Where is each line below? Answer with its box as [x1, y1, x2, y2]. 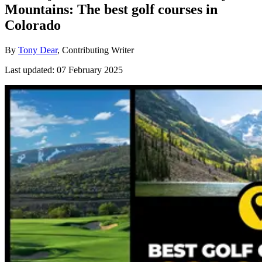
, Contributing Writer [57, 44, 134, 55]
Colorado [5, 17, 61, 33]
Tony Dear [18, 44, 57, 55]
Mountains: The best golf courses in [5, 1, 218, 17]
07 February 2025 [57, 64, 123, 75]
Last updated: [5, 64, 57, 75]
